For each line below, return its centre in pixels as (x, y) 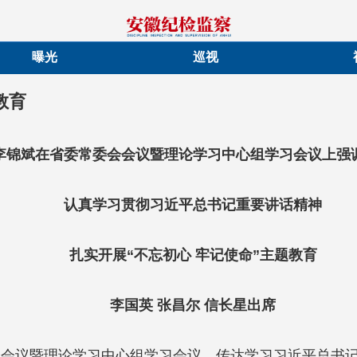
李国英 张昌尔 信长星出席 (193, 305)
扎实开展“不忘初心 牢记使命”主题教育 (193, 255)
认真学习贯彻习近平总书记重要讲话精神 (193, 205)
